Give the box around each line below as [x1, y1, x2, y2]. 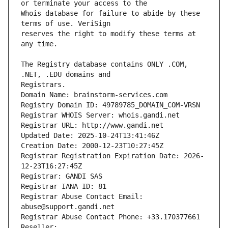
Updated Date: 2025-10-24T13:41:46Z [21, 131, 159, 140]
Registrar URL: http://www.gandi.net [21, 121, 163, 130]
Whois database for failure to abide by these [21, 9, 200, 18]
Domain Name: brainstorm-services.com [21, 91, 167, 99]
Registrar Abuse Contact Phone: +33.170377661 [21, 213, 200, 221]
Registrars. [21, 80, 66, 89]
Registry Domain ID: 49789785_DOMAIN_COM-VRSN [21, 101, 200, 109]
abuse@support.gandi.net [21, 203, 115, 211]
